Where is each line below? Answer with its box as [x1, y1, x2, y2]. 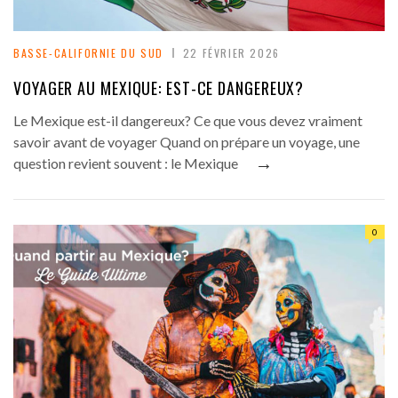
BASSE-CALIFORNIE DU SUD [13, 45, 163, 61]
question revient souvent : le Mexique [13, 155, 238, 172]
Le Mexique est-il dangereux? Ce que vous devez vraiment [13, 112, 362, 130]
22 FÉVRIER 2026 [182, 45, 280, 61]
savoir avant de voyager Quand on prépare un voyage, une [13, 133, 360, 151]
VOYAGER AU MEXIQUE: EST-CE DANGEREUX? [13, 76, 305, 100]
